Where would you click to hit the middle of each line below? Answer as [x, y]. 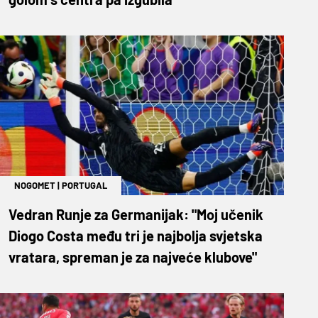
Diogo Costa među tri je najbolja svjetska [136, 235]
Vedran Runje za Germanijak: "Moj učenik [136, 214]
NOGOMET [35, 185]
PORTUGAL [84, 185]
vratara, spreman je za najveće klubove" [133, 257]
